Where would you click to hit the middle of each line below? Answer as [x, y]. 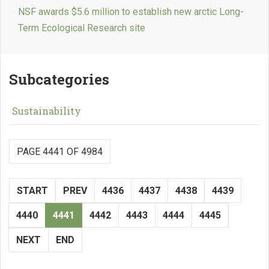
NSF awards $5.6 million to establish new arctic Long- [131, 12]
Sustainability [47, 111]
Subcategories [59, 80]
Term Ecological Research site [82, 28]
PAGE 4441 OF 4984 [60, 152]
